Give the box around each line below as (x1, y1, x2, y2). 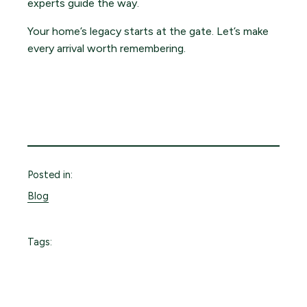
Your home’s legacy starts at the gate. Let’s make (27, 24, 269, 38)
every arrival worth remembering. (27, 41, 186, 55)
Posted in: (27, 168, 73, 181)
